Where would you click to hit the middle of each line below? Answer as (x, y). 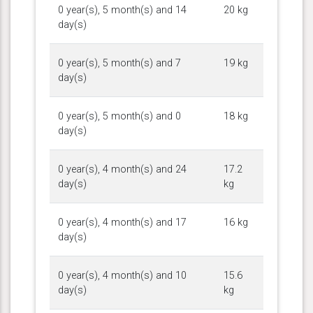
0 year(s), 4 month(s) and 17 (122, 222)
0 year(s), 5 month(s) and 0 (119, 116)
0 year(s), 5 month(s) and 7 (119, 63)
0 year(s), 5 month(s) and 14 (122, 10)
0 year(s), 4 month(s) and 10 (122, 275)
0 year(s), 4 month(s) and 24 (122, 169)
